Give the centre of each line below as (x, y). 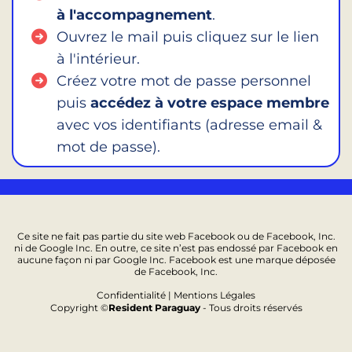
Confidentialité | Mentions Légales (176, 295)
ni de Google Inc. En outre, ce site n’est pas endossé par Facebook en (176, 248)
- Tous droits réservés (251, 308)
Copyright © (79, 308)
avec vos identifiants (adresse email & (189, 125)
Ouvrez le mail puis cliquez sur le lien (188, 37)
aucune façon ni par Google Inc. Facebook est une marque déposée (176, 260)
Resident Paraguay (154, 308)
